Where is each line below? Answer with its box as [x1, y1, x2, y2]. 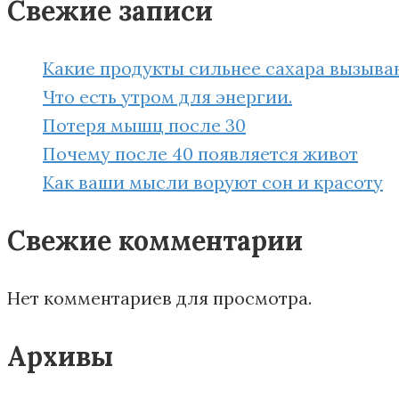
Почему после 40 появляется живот [43, 142, 358, 166]
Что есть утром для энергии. [43, 85, 292, 109]
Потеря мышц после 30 [43, 114, 246, 137]
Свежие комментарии [7, 224, 303, 258]
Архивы [7, 338, 113, 373]
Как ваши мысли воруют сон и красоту [43, 171, 383, 194]
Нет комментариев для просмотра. [7, 286, 312, 309]
